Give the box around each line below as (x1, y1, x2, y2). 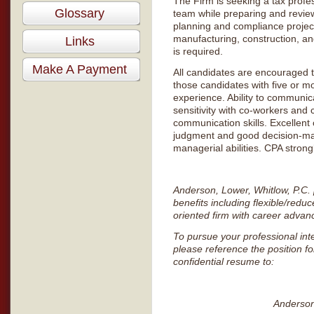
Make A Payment (32, 62, 127, 76)
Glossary (55, 6, 104, 20)
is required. (173, 46, 223, 57)
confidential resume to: (173, 256, 274, 267)
